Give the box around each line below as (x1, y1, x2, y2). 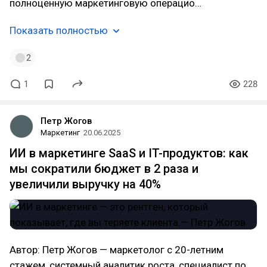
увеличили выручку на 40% (10, 177, 161, 191)
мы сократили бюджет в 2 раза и (10, 162, 198, 176)
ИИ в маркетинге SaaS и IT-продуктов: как (10, 146, 249, 160)
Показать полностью (10, 24, 108, 36)
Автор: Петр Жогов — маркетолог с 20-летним (10, 244, 223, 256)
